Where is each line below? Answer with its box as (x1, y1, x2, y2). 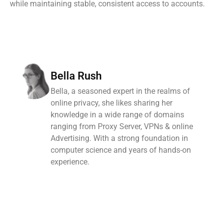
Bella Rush (51, 70, 102, 82)
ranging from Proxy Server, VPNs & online (51, 122, 193, 132)
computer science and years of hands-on (51, 145, 191, 155)
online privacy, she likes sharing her (51, 98, 172, 108)
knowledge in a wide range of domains (51, 110, 184, 120)
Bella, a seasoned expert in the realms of (51, 86, 190, 96)
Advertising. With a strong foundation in (51, 134, 188, 143)
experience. (51, 157, 89, 167)
